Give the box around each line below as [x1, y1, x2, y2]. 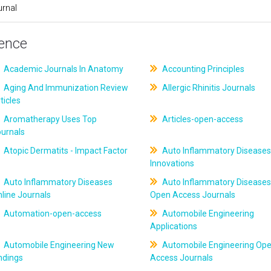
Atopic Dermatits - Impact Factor [2, 146, 128, 155]
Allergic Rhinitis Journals [160, 83, 255, 93]
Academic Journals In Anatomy [2, 64, 124, 74]
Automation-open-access [2, 209, 102, 218]
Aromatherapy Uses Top [2, 114, 97, 124]
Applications [149, 221, 197, 231]
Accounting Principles [160, 64, 244, 74]
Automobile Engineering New [2, 240, 115, 250]
